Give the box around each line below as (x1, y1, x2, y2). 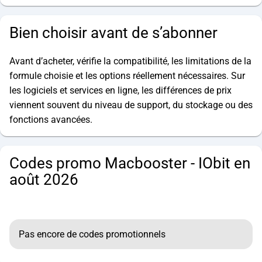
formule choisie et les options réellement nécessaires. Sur (9, 70, 245, 81)
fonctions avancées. (9, 113, 92, 125)
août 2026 (9, 170, 78, 188)
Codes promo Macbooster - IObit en (9, 154, 250, 172)
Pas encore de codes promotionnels (19, 228, 166, 240)
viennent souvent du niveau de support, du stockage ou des (9, 99, 253, 111)
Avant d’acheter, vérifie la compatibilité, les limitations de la (9, 55, 251, 67)
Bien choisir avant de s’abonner (9, 24, 218, 42)
